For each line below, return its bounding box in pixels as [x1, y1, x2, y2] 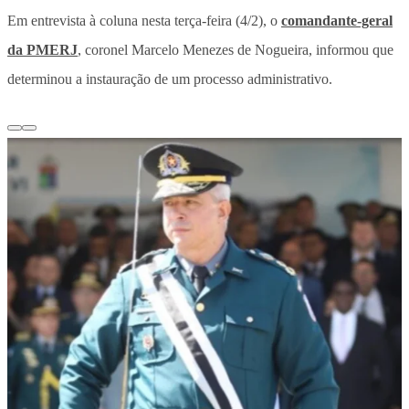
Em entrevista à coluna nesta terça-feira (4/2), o [7, 12, 281, 28]
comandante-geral [281, 12, 393, 28]
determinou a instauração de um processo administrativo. [7, 70, 332, 87]
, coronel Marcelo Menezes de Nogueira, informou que [78, 41, 393, 58]
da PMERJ [7, 41, 78, 58]
